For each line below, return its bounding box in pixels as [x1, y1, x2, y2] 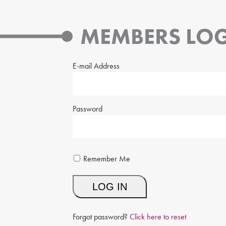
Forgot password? [73, 211, 130, 222]
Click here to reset [130, 211, 186, 222]
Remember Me [83, 153, 130, 164]
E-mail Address [73, 60, 120, 71]
